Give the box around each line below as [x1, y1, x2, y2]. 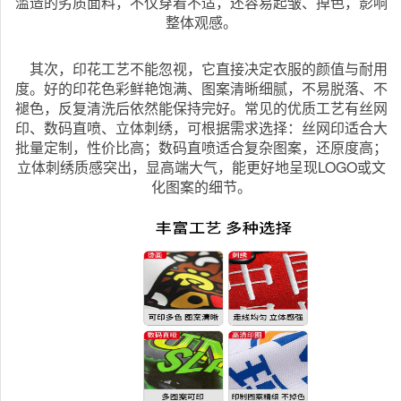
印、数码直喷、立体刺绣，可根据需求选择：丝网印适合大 [14, 116, 388, 138]
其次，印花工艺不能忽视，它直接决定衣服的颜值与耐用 [14, 57, 388, 79]
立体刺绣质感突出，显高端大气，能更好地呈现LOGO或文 [16, 156, 386, 177]
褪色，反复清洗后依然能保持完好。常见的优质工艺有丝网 [14, 97, 388, 118]
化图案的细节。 [150, 175, 252, 197]
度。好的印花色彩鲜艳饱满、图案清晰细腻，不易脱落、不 [14, 77, 388, 98]
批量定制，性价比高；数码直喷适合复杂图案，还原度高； [14, 136, 388, 158]
